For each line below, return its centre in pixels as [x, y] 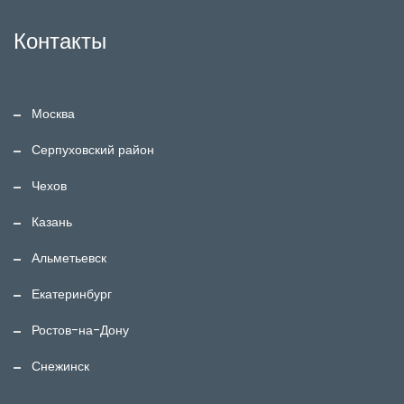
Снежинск [60, 367]
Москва [53, 114]
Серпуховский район [93, 150]
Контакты [60, 41]
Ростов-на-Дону [80, 331]
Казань [52, 222]
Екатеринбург [72, 294]
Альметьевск [69, 258]
